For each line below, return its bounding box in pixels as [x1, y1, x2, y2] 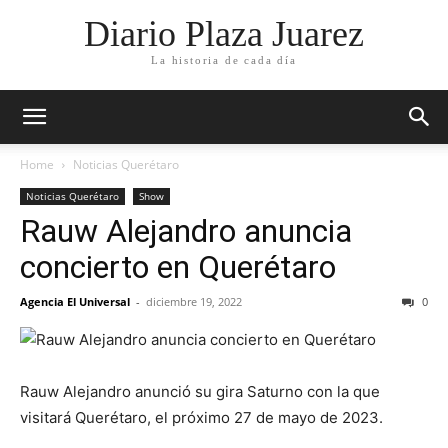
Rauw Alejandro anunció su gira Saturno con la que [20, 382, 380, 401]
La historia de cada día [151, 54, 297, 67]
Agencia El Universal [20, 294, 130, 309]
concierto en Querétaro [20, 248, 336, 286]
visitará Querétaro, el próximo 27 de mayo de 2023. [20, 408, 383, 427]
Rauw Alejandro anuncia [20, 212, 352, 250]
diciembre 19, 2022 [146, 294, 242, 309]
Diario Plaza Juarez [84, 14, 364, 55]
